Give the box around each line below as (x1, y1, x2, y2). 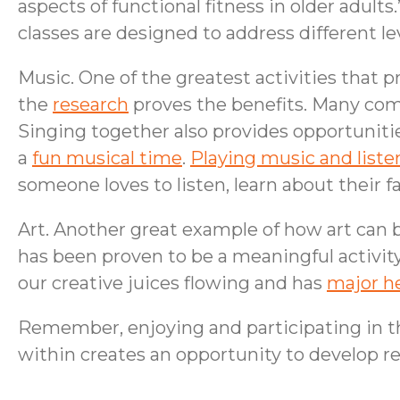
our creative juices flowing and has (18, 272, 327, 294)
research (53, 94, 129, 115)
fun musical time (32, 147, 182, 169)
